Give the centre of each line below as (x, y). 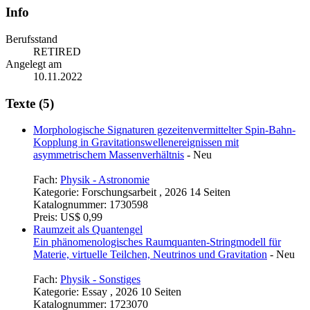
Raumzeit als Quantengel (88, 255)
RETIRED (57, 51)
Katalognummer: (71, 230)
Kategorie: (57, 217)
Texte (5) (30, 103)
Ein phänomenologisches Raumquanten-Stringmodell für (157, 267)
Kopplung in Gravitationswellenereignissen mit (136, 143)
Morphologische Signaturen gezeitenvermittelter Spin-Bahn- (164, 130)
